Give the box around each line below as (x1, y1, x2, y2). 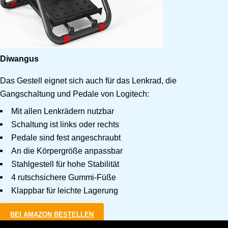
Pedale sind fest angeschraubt (11, 132, 121, 142)
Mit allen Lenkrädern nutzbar (11, 106, 115, 116)
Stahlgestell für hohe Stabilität (11, 159, 120, 168)
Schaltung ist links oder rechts (11, 119, 120, 129)
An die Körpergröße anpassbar (11, 146, 123, 155)
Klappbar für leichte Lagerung (11, 185, 119, 195)
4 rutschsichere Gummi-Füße (11, 172, 117, 182)
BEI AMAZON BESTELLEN (10, 210, 94, 218)
